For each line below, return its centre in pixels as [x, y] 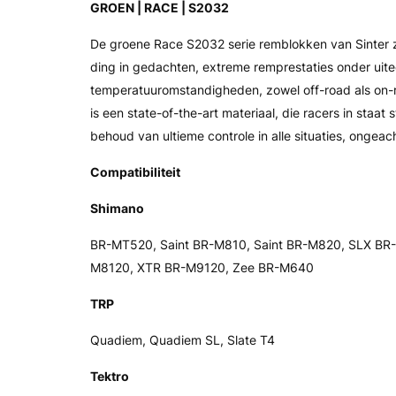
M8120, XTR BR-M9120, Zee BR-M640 [202, 267]
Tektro [110, 376]
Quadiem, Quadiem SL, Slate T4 [183, 340]
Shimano [117, 208]
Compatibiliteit [135, 172]
